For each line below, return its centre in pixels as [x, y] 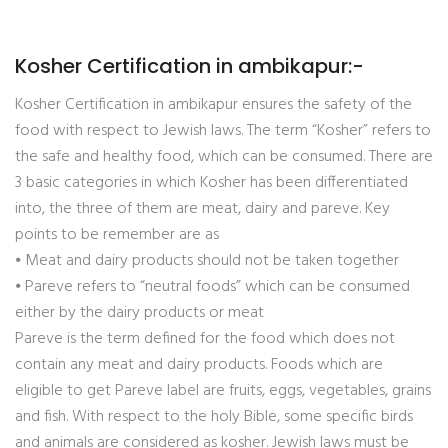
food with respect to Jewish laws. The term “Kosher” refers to [223, 131]
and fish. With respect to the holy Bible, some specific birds [214, 417]
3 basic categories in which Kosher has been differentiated [211, 183]
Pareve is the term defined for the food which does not [205, 339]
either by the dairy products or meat [139, 313]
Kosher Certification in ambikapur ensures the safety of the [213, 105]
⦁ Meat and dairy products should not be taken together [207, 261]
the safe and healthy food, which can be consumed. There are [224, 157]
